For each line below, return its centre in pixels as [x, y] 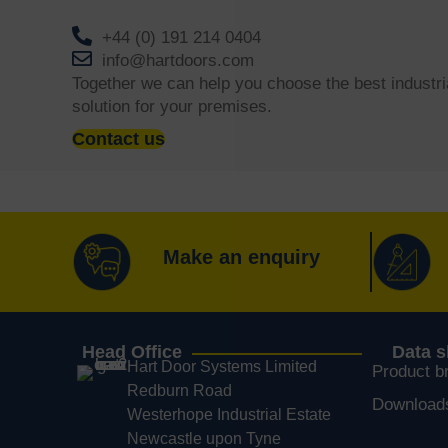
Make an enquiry [241, 257]
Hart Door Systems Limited [222, 367]
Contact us [118, 139]
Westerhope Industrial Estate [229, 415]
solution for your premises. [172, 107]
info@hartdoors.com [178, 61]
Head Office [132, 352]
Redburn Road [179, 391]
